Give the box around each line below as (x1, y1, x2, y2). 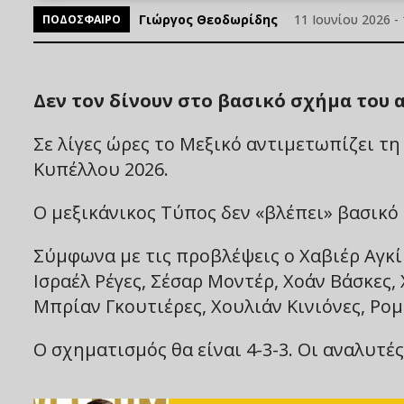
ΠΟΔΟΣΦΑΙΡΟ (42, 12, 121, 28)
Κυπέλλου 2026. (33, 157, 169, 182)
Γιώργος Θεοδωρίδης (139, 11, 278, 29)
